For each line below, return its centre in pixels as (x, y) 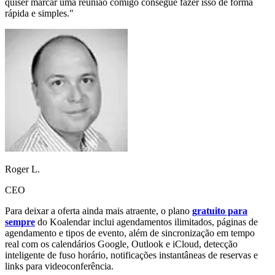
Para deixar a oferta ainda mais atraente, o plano (99, 211)
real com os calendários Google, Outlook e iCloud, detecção (121, 244)
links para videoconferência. (59, 266)
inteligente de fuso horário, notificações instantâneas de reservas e (131, 255)
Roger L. (22, 169)
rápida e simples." (39, 14)
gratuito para (220, 211)
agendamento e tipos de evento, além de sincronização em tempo (130, 233)
